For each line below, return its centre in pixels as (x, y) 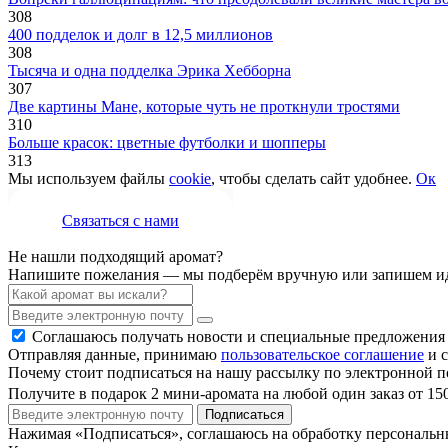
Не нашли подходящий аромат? (115, 256)
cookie (190, 178)
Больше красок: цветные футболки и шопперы (167, 142)
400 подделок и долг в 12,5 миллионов (140, 34)
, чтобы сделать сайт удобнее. (311, 178)
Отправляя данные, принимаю (114, 354)
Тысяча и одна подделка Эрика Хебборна (149, 70)
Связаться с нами (120, 220)
